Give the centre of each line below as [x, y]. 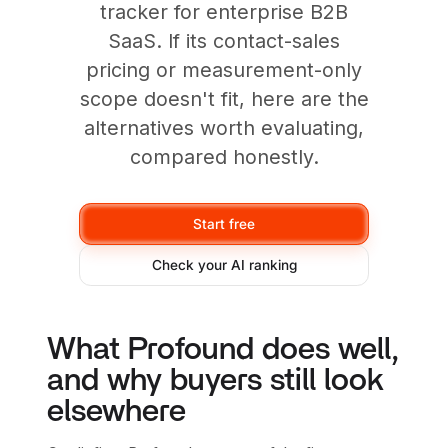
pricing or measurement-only [224, 69]
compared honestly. [224, 156]
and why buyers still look [216, 380]
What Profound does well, [223, 349]
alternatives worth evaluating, [224, 127]
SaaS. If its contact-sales [224, 40]
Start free [224, 223]
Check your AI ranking [224, 265]
